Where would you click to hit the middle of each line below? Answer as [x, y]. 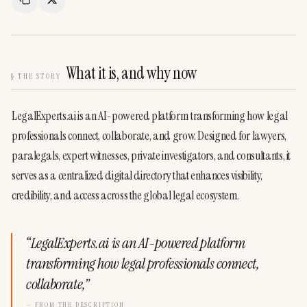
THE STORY [39, 76]
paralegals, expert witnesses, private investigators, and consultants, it [151, 156]
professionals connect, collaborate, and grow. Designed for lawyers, [149, 136]
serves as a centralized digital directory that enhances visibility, [137, 175]
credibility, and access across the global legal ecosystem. [126, 195]
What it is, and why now [131, 73]
